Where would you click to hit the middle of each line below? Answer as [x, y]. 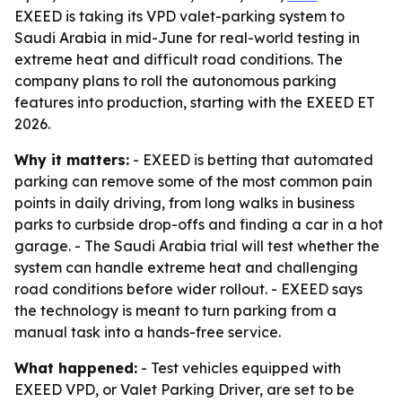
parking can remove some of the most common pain [193, 181]
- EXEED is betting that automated [251, 160]
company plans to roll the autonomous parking [175, 81]
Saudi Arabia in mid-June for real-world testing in [187, 38]
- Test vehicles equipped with [239, 368]
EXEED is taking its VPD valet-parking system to [179, 16]
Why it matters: [72, 160]
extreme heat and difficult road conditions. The [179, 59]
